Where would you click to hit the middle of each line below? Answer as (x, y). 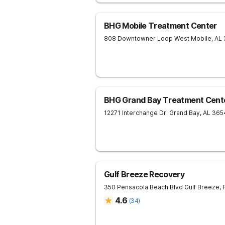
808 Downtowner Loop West (147, 38)
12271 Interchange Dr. (136, 113)
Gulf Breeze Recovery (144, 174)
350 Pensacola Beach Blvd (143, 187)
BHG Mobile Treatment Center (160, 26)
